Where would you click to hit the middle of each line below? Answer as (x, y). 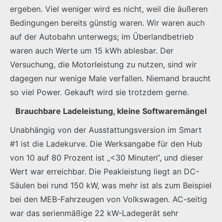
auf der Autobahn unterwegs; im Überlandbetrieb (102, 36)
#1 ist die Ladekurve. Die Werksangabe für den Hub (106, 143)
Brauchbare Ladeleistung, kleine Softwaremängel (111, 111)
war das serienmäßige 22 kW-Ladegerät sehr (94, 213)
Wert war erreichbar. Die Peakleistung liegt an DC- (105, 171)
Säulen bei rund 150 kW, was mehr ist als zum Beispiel (111, 185)
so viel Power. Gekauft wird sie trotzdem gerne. (99, 92)
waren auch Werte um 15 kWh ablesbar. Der (92, 50)
